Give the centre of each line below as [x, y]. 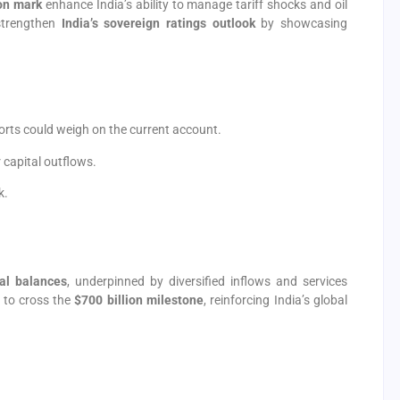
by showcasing [301, 24]
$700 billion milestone [139, 300]
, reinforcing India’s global [275, 300]
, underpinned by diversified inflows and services [207, 281]
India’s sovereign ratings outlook [158, 24]
